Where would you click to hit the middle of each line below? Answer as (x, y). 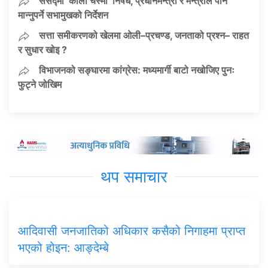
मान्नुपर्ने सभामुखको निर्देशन (63, 15)
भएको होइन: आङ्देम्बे (63, 248)
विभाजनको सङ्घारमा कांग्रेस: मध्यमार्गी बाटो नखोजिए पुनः (137, 70)
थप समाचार (134, 177)
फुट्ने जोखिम (40, 85)
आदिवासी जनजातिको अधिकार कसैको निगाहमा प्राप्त (132, 231)
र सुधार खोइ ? (42, 50)
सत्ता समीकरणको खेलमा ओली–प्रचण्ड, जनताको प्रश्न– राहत (144, 36)
